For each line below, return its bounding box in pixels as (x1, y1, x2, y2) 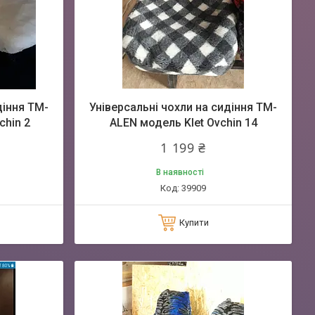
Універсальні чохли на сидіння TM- (89, 101, 277, 114)
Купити (179, 217, 209, 228)
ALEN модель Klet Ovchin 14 (109, 116, 257, 129)
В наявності (155, 167, 204, 177)
